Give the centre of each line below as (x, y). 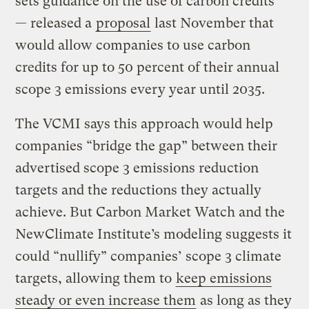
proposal (123, 23)
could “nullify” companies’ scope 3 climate (149, 257)
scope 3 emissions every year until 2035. (142, 90)
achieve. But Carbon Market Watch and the (150, 212)
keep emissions (224, 279)
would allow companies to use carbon (133, 46)
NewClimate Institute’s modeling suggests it (154, 235)
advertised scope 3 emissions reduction (137, 168)
